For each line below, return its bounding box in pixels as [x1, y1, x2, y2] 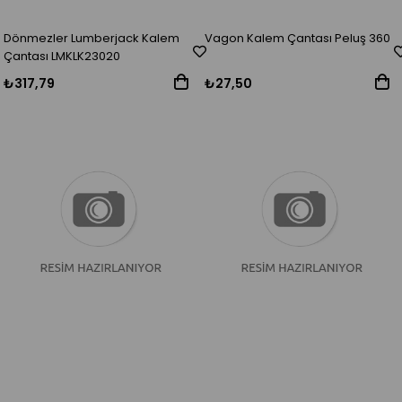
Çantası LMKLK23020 [4, 48, 121, 66]
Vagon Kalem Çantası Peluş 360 [205, 30, 391, 48]
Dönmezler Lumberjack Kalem [4, 30, 180, 48]
